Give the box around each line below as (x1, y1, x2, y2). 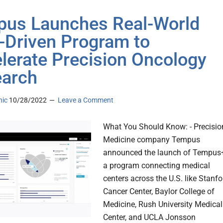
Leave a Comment (58, 96, 113, 105)
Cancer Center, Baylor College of (103, 187, 215, 197)
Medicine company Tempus (103, 135, 200, 145)
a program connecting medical (103, 161, 210, 171)
